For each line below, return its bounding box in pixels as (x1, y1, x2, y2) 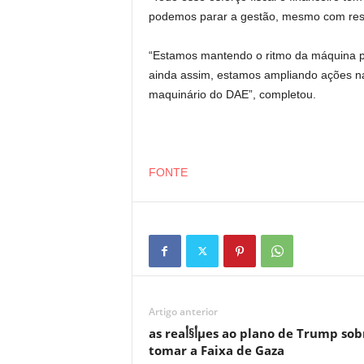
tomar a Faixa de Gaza (148, 342, 284, 358)
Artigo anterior (148, 305, 218, 318)
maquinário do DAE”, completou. (148, 88, 316, 101)
